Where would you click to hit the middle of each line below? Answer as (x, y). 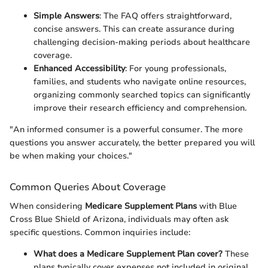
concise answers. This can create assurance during (134, 29)
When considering (47, 206)
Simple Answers (66, 16)
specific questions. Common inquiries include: (100, 232)
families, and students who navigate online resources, (140, 82)
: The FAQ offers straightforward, (165, 16)
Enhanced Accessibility (79, 69)
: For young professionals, (176, 69)
